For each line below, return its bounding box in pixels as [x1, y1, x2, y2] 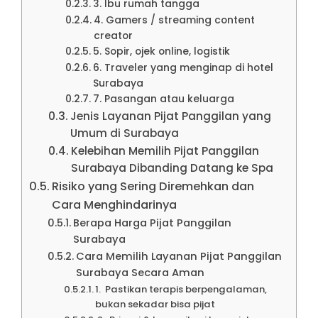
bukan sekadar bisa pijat [95, 297, 216, 311]
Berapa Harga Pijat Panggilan [72, 215, 231, 230]
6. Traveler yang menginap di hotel [93, 60, 274, 75]
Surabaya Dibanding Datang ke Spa [71, 160, 274, 175]
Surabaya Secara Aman [75, 265, 204, 280]
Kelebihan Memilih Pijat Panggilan [71, 143, 260, 158]
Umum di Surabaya [70, 125, 180, 141]
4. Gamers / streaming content [94, 12, 256, 27]
